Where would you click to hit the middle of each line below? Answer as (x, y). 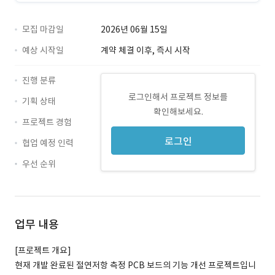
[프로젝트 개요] (43, 250)
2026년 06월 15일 (134, 29)
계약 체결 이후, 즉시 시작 (145, 50)
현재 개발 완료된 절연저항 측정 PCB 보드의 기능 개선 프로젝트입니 (135, 265)
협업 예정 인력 (48, 143)
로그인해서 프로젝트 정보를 (178, 97)
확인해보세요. (178, 112)
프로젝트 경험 (47, 122)
